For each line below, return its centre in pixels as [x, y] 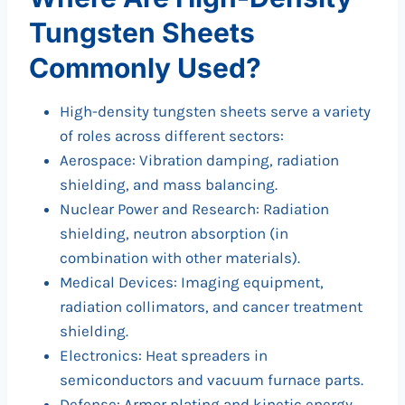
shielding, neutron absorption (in [174, 234]
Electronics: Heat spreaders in [164, 356]
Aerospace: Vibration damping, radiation [199, 160]
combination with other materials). [180, 258]
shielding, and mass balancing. [169, 185]
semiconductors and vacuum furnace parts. [212, 380]
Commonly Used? [145, 68]
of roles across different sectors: [172, 136]
